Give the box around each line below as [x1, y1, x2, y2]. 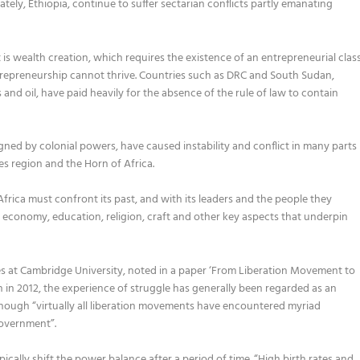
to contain [288, 84, 339, 103]
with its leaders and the [161, 190, 273, 210]
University [75, 261, 124, 280]
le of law [246, 84, 289, 103]
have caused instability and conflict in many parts [118, 137, 358, 157]
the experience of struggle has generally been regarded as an [43, 279, 337, 298]
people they [272, 190, 333, 210]
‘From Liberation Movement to [207, 261, 356, 280]
